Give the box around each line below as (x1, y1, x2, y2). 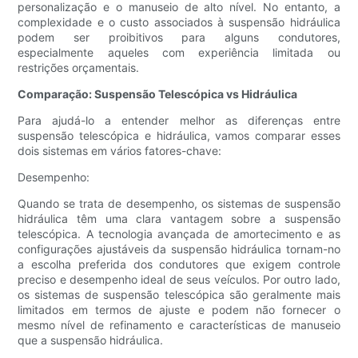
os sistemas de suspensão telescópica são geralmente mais (18, 288, 340, 302)
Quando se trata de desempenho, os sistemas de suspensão (18, 197, 340, 211)
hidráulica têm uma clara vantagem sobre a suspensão (18, 212, 340, 226)
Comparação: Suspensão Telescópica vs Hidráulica (18, 87, 298, 101)
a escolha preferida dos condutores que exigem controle (18, 257, 340, 272)
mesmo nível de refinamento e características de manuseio (18, 318, 340, 332)
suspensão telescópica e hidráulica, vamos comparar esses (18, 129, 340, 143)
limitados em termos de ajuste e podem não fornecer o (18, 303, 340, 317)
